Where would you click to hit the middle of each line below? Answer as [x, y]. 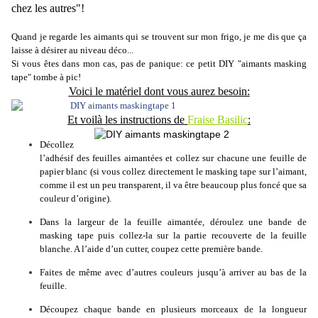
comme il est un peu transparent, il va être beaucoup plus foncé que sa [173, 185]
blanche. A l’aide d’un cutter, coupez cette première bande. [151, 249]
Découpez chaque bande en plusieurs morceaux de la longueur [173, 309]
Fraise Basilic [218, 120]
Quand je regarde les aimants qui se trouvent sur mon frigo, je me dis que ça [159, 37]
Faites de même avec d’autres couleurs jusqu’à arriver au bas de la [173, 273]
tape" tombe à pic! [46, 77]
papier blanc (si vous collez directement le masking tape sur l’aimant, [173, 172]
